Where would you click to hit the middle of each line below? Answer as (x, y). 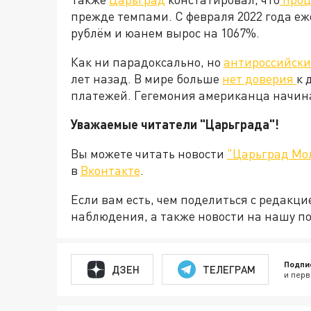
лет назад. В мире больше (146, 79)
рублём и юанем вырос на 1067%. (167, 33)
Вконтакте (110, 170)
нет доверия (259, 79)
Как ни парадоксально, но (147, 62)
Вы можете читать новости (149, 154)
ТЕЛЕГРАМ (229, 269)
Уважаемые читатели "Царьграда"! (175, 125)
